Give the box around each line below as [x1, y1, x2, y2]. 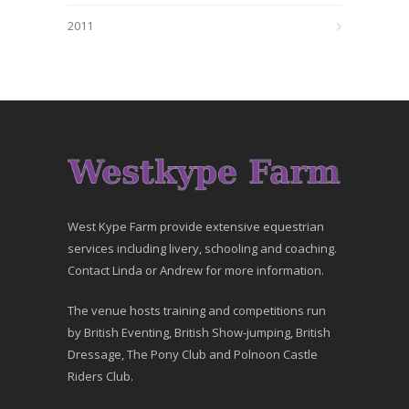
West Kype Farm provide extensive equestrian [68, 218, 324, 235]
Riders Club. [68, 368, 133, 384]
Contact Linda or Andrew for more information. [68, 262, 324, 278]
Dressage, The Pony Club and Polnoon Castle [68, 346, 318, 362]
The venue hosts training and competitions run [68, 302, 326, 319]
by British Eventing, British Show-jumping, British [68, 324, 330, 341]
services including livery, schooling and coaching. [68, 240, 337, 257]
